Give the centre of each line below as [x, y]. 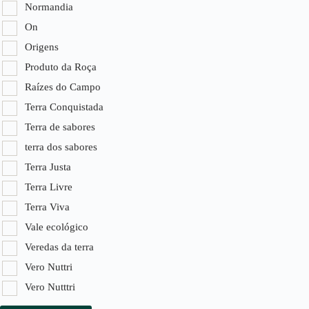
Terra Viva [47, 207]
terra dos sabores [61, 147]
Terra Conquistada [64, 107]
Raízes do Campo [63, 87]
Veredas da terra [59, 247]
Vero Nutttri [50, 287]
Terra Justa [48, 167]
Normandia [49, 7]
